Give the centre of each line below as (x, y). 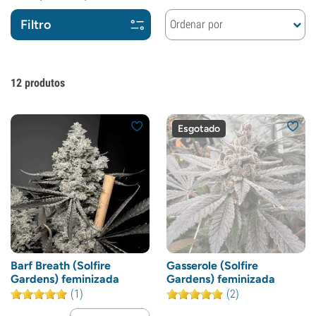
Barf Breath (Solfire (61, 266)
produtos (45, 83)
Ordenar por (196, 24)
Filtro (36, 24)
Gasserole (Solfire (212, 266)
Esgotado (199, 129)
